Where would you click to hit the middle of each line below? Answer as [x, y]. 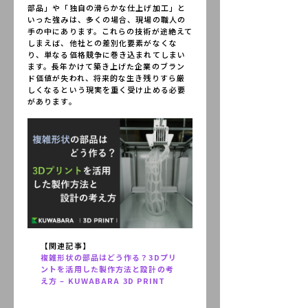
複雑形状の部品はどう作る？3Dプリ [109, 257]
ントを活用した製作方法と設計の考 [107, 268]
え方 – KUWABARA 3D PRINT [103, 280]
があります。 [52, 101]
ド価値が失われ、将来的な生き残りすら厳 [106, 77]
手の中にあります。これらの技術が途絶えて [110, 31]
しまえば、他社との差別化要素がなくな [102, 42]
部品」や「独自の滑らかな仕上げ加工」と [107, 7]
